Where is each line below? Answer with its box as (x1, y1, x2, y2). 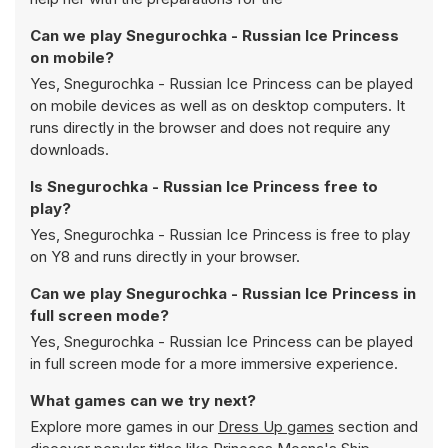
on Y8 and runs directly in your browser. (30, 247, 300, 266)
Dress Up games (218, 417, 334, 436)
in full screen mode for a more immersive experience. (30, 354, 398, 373)
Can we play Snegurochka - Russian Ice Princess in (30, 284, 416, 303)
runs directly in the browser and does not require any (30, 118, 390, 137)
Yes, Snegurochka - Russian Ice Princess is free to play (30, 225, 410, 244)
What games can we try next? (30, 391, 256, 410)
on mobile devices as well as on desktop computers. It (30, 96, 405, 115)
